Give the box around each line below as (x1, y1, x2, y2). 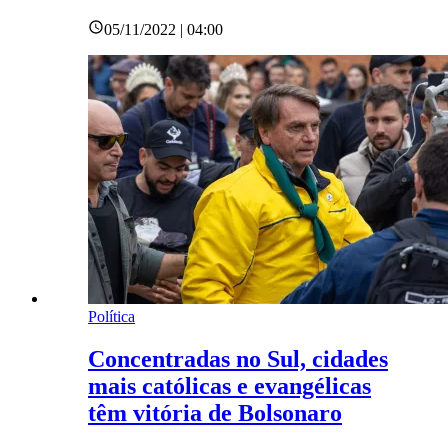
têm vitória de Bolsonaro (88, 400, 342, 427)
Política (88, 308, 135, 326)
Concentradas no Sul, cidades (88, 346, 388, 373)
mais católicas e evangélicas (88, 373, 371, 400)
